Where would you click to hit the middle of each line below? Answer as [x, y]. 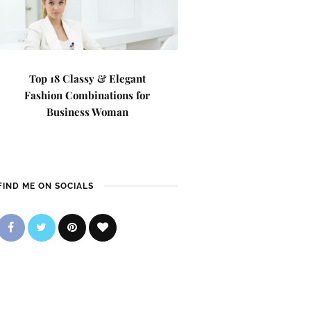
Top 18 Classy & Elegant [87, 78]
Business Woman [87, 112]
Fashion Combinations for [87, 95]
